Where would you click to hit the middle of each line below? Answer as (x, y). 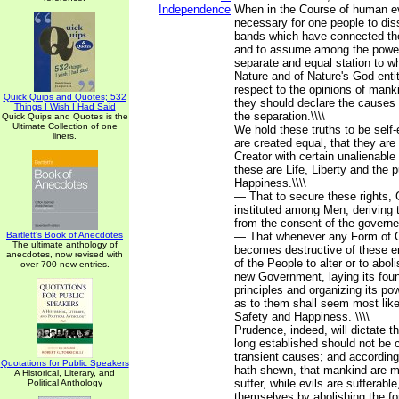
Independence (195, 9)
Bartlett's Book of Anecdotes (65, 235)
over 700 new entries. (65, 264)
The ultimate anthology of (65, 244)
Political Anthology (65, 383)
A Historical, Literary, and (65, 373)
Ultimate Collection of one (65, 126)
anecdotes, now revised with (65, 254)
